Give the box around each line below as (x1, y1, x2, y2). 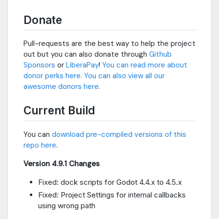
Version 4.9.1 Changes (23, 159, 100, 169)
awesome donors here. (23, 82, 100, 92)
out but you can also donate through (23, 49, 149, 60)
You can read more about (102, 60, 187, 70)
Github (149, 49, 172, 60)
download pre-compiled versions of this (52, 130, 186, 140)
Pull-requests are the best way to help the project (23, 39, 196, 49)
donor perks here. (23, 71, 82, 81)
